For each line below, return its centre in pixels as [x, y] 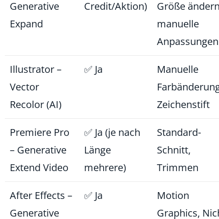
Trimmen [178, 168]
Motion [173, 196]
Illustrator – [36, 69]
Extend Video [39, 168]
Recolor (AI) [36, 105]
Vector [24, 87]
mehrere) [105, 168]
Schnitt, [174, 150]
